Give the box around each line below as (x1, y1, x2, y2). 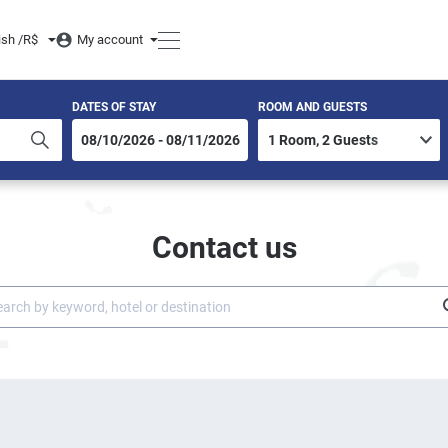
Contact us (151, 230, 297, 265)
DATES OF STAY (72, 100, 156, 114)
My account (77, 32, 143, 47)
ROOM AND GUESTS (258, 100, 367, 114)
